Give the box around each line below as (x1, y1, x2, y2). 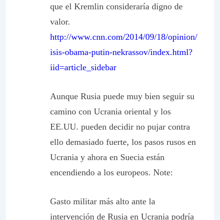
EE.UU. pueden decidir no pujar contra (50, 122, 190, 132)
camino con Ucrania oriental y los (50, 107, 171, 116)
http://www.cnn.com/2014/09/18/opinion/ (50, 32, 197, 42)
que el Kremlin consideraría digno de (50, 1, 183, 11)
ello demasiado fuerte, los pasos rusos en (50, 137, 196, 147)
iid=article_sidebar (50, 62, 116, 72)
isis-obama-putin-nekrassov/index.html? (50, 47, 192, 57)
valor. (50, 17, 70, 27)
